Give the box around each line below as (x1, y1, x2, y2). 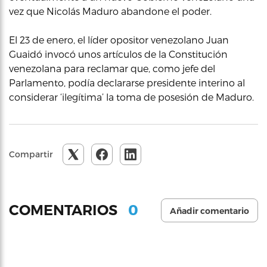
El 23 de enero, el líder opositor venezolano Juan (9, 33, 229, 45)
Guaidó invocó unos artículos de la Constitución (9, 48, 228, 60)
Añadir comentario (170, 205, 249, 216)
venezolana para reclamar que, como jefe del (9, 62, 215, 74)
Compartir (9, 148, 53, 159)
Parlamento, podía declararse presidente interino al (9, 76, 245, 88)
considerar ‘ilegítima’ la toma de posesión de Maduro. (9, 91, 254, 103)
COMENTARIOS (9, 201, 121, 219)
